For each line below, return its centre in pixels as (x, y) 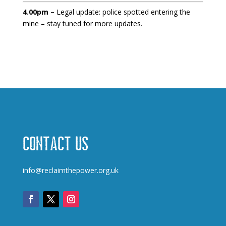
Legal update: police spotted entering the (123, 12)
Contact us (55, 144)
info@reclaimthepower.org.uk (70, 170)
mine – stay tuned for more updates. (82, 23)
